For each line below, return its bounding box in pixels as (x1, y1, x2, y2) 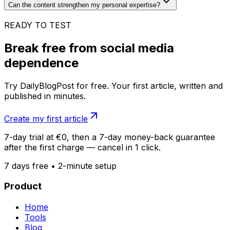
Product (4, 180, 42, 193)
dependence (4, 55, 79, 70)
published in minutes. (4, 90, 86, 101)
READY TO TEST (4, 20, 71, 30)
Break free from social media (4, 40, 174, 55)
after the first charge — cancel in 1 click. (4, 142, 161, 152)
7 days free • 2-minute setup (4, 160, 117, 171)
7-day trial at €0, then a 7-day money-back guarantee (4, 131, 215, 142)
